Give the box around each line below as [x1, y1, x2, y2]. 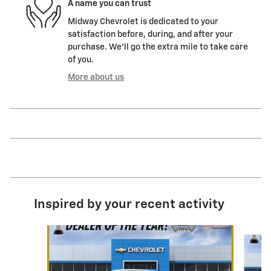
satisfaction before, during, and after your [68, 30, 233, 39]
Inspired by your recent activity [34, 198, 224, 211]
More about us [68, 73, 124, 82]
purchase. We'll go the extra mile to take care [68, 42, 248, 51]
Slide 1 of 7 [19, 226, 59, 235]
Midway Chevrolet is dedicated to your [68, 17, 218, 26]
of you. [68, 55, 94, 64]
